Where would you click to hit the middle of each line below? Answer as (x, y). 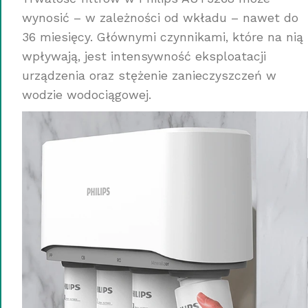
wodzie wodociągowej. (87, 95)
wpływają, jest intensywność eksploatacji (144, 56)
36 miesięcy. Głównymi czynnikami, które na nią (163, 37)
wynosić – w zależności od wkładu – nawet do (160, 18)
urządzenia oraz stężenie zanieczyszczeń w (149, 75)
